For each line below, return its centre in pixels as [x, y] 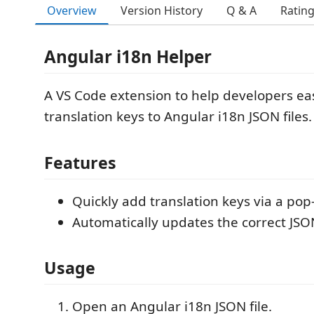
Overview [72, 10]
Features [80, 162]
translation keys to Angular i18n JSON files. [178, 116]
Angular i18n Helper [128, 56]
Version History [162, 11]
